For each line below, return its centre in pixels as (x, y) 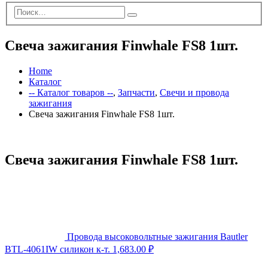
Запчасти (136, 92)
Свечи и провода (194, 92)
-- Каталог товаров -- (71, 92)
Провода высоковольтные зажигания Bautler (157, 236)
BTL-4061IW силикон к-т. (57, 249)
